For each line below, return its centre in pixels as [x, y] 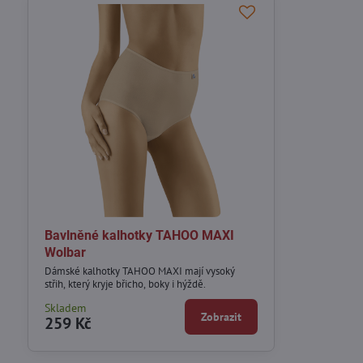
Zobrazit [222, 316]
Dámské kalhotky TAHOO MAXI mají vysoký [139, 271]
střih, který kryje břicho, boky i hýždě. [125, 284]
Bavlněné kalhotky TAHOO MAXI [139, 236]
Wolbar [65, 253]
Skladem [65, 307]
